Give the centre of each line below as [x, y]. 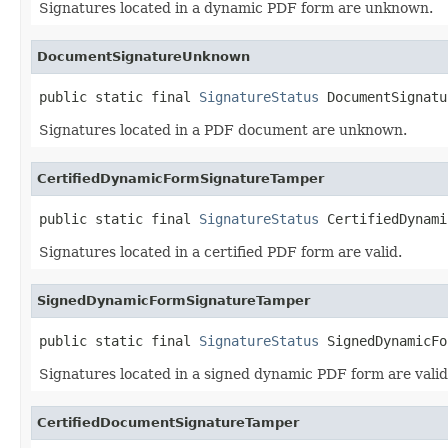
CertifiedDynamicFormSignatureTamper [180, 178]
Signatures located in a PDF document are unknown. [223, 129]
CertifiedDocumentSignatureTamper [168, 422]
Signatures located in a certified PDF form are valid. [220, 251]
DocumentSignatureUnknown [143, 56]
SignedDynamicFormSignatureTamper [173, 300]
